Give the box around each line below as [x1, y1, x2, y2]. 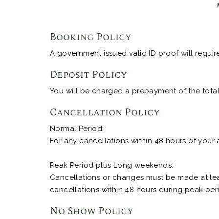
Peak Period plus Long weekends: [50, 161, 174, 170]
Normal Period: [50, 124, 104, 133]
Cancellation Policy [50, 105, 160, 120]
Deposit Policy [50, 67, 127, 83]
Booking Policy [50, 30, 131, 45]
